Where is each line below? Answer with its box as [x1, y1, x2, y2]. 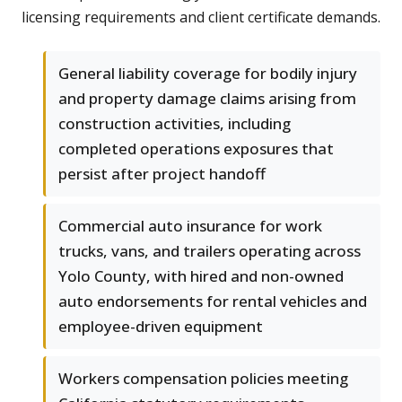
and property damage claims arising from [58, 88, 356, 109]
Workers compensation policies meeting [58, 368, 348, 389]
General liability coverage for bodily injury [58, 63, 357, 84]
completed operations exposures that [58, 138, 334, 160]
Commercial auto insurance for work [58, 215, 322, 237]
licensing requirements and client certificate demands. [22, 7, 380, 28]
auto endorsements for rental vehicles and [58, 291, 367, 312]
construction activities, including [58, 113, 291, 135]
